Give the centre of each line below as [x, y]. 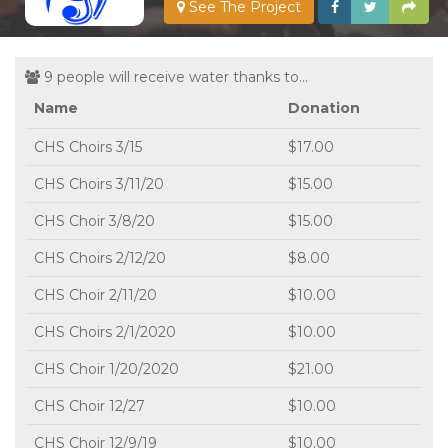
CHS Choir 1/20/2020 [106, 368]
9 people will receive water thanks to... [174, 76]
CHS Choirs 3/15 [88, 146]
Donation [324, 107]
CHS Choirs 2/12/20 [100, 257]
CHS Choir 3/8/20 [94, 220]
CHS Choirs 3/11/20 [99, 183]
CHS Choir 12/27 [89, 405]
